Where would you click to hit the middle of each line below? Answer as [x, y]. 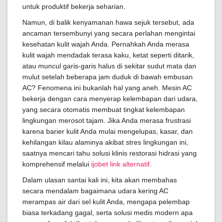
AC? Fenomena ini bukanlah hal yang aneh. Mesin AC [107, 88]
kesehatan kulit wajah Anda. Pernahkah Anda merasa [106, 44]
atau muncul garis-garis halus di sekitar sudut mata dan [109, 66]
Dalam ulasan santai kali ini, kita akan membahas [100, 180]
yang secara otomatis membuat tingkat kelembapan [104, 110]
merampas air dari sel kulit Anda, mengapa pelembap [106, 202]
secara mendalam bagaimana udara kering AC [95, 191]
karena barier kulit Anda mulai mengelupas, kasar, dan [108, 131]
